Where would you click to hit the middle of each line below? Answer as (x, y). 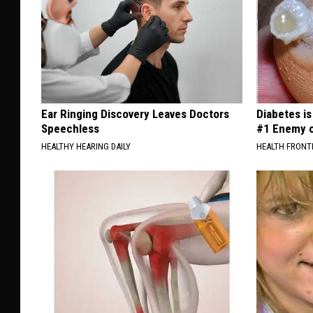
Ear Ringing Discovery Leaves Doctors (135, 114)
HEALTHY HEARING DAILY (86, 146)
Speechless (70, 128)
